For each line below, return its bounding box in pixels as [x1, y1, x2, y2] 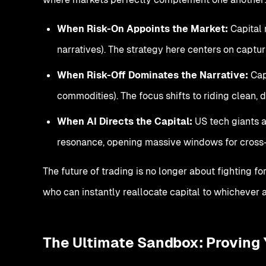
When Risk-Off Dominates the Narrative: [57, 68, 248, 81]
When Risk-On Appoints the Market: [57, 22, 228, 35]
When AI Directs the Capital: [57, 115, 192, 128]
